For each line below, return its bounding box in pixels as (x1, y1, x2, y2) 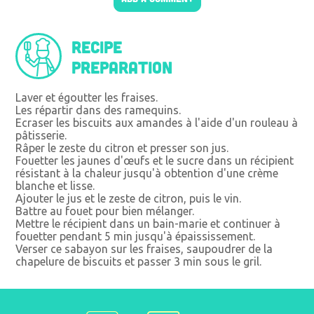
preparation (71, 56, 173, 77)
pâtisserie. (15, 128, 67, 142)
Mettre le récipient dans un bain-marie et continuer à (15, 217, 281, 230)
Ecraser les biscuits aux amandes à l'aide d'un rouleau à (15, 116, 299, 129)
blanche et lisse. (15, 179, 95, 192)
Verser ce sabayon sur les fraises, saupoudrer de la (15, 242, 273, 255)
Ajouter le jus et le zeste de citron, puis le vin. (15, 191, 242, 205)
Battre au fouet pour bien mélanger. (15, 204, 195, 217)
